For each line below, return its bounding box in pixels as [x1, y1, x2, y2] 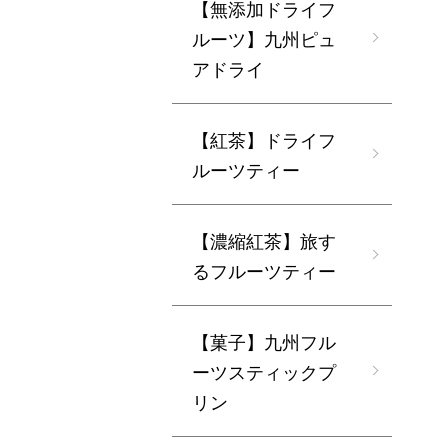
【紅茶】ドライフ [192, 125, 336, 152]
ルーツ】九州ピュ [192, 24, 336, 51]
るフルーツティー [192, 256, 336, 283]
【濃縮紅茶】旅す [192, 226, 336, 253]
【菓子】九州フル [192, 327, 336, 354]
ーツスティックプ [192, 357, 336, 384]
